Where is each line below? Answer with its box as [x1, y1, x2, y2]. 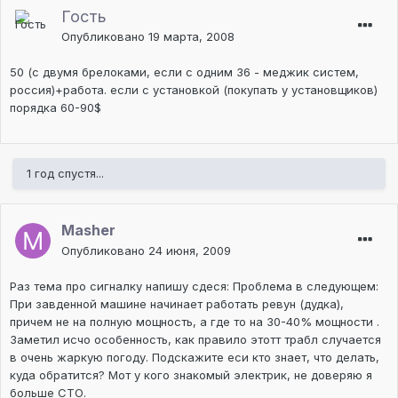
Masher [61, 221, 115, 240]
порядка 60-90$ [10, 100, 101, 115]
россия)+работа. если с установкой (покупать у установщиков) [10, 83, 378, 98]
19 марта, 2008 [148, 29, 235, 44]
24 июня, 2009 [148, 243, 231, 259]
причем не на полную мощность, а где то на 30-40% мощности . [10, 314, 379, 330]
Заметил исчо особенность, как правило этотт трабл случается [10, 332, 381, 347]
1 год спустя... [27, 166, 104, 181]
